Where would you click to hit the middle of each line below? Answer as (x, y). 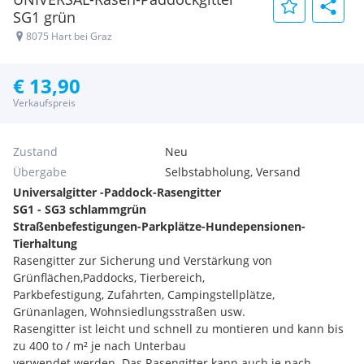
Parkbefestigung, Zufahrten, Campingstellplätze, (144, 295)
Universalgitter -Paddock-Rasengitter (117, 192)
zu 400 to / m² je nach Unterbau (100, 346)
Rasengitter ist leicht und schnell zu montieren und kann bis (178, 329)
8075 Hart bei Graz (69, 36)
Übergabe (40, 172)
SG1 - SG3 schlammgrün (80, 209)
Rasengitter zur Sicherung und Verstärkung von (143, 260)
